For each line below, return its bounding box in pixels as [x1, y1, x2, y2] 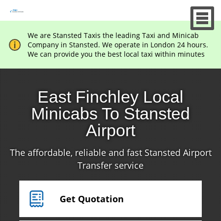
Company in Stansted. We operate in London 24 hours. [27, 40, 208, 49]
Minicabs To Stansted [31, 104, 190, 123]
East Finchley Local [37, 87, 184, 106]
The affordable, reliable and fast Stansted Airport [9, 147, 212, 158]
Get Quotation [59, 193, 124, 205]
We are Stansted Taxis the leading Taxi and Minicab [27, 31, 199, 40]
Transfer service [77, 159, 144, 171]
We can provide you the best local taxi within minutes [27, 49, 205, 59]
